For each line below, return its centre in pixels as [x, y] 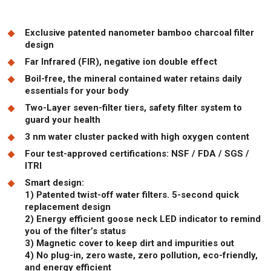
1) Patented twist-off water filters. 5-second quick [132, 194]
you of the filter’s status [75, 231]
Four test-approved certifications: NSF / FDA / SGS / [137, 153]
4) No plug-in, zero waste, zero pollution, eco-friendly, [141, 255]
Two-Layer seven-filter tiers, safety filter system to [133, 107]
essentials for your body [77, 90]
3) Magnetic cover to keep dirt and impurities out [129, 243]
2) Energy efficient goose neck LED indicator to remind [143, 219]
